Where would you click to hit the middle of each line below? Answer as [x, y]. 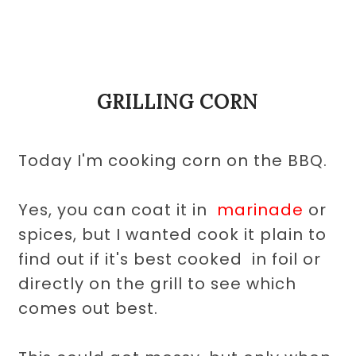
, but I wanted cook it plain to [200, 234]
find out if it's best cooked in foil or [170, 259]
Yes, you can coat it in [118, 209]
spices [46, 234]
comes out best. [89, 308]
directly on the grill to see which [158, 283]
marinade [261, 209]
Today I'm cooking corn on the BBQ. [176, 160]
